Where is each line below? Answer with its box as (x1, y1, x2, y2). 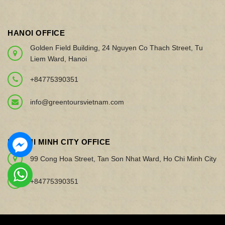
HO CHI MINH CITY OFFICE (8, 137, 110, 146)
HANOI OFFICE (8, 28, 65, 37)
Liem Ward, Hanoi (30, 54, 87, 63)
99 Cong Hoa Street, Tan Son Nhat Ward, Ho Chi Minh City (30, 154, 216, 163)
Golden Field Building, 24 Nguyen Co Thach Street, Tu (30, 43, 203, 52)
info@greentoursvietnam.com (30, 97, 124, 106)
